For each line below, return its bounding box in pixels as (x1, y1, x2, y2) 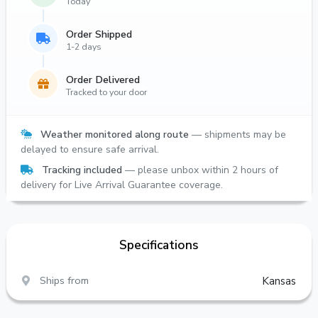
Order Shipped (66, 26, 132, 41)
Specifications (119, 236, 199, 253)
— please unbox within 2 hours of (122, 163, 278, 177)
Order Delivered (66, 72, 140, 87)
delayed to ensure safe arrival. (21, 142, 159, 156)
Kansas (262, 273, 296, 288)
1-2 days (66, 40, 102, 53)
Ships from (40, 273, 89, 288)
